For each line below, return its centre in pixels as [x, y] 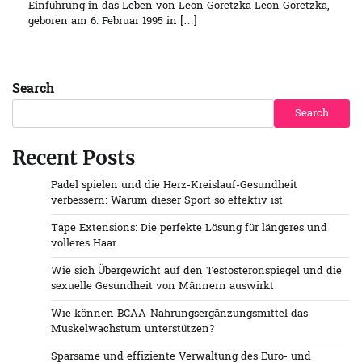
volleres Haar [84, 244]
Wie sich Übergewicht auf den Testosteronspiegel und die [196, 271]
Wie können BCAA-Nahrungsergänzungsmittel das [179, 314]
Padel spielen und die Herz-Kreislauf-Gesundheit [174, 186]
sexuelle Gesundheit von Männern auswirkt [162, 287]
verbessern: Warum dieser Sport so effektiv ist [167, 201]
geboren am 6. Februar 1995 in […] [113, 21]
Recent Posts [74, 158]
